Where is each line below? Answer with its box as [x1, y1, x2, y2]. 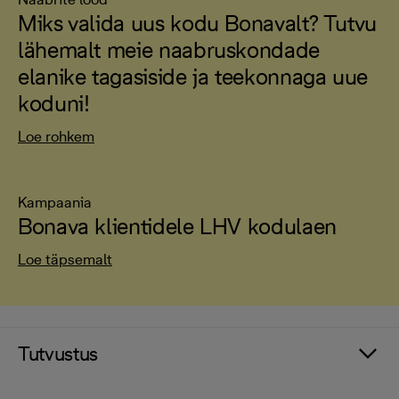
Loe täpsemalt [18, 250, 112, 268]
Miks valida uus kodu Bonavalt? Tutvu [18, 10, 378, 37]
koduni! [18, 90, 90, 117]
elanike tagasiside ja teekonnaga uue [18, 63, 369, 90]
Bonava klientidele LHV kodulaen [18, 213, 337, 240]
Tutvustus [18, 342, 99, 365]
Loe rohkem [18, 127, 94, 145]
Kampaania [18, 193, 92, 211]
